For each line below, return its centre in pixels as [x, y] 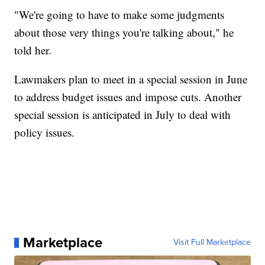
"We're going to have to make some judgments [119, 15]
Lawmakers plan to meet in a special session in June [131, 79]
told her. [33, 50]
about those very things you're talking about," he [124, 33]
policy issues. [45, 132]
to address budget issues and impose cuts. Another [128, 97]
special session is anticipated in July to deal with [123, 115]
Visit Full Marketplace [212, 243]
